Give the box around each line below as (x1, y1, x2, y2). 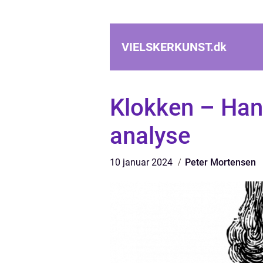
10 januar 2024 (110, 157, 175, 168)
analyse (110, 122, 190, 150)
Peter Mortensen (185, 157, 256, 168)
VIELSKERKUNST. (122, 40, 214, 54)
